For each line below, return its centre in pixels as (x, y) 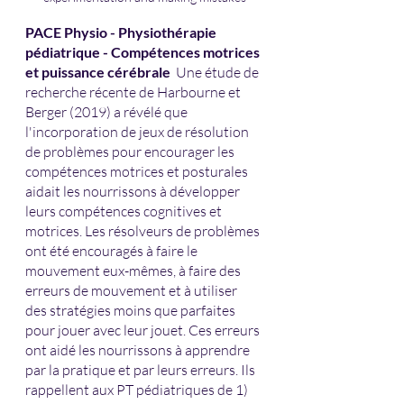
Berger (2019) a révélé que (108, 112)
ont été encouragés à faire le (113, 251)
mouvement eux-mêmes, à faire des (134, 271)
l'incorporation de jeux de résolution (138, 132)
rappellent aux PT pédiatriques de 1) (138, 390)
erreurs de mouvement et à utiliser (133, 291)
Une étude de (219, 73)
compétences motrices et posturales (138, 172)
